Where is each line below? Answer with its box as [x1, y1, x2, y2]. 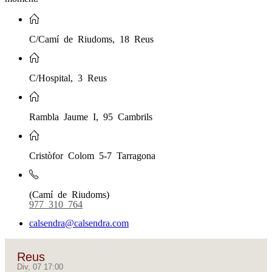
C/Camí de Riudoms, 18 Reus [29, 33, 154, 43]
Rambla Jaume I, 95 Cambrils [29, 110, 152, 121]
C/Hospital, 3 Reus [29, 72, 107, 82]
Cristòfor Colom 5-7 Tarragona [29, 149, 155, 160]
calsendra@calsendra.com [29, 217, 129, 228]
